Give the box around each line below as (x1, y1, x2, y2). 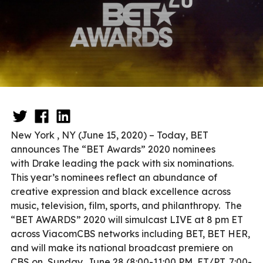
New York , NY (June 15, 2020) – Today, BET (11, 129, 208, 141)
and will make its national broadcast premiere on (11, 241, 233, 254)
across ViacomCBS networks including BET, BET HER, (11, 227, 250, 240)
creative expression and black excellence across (11, 185, 231, 197)
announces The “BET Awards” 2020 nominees (11, 143, 215, 155)
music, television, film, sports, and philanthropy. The (11, 199, 242, 211)
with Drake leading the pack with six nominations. (11, 157, 234, 169)
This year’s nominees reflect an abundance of (11, 171, 217, 183)
